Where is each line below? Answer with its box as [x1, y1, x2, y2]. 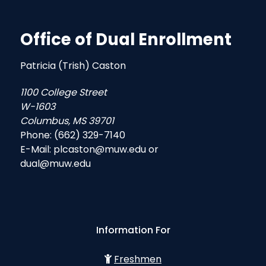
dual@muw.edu [20, 156, 91, 170]
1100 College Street [20, 85, 107, 99]
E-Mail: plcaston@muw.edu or [20, 142, 159, 156]
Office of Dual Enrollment [20, 27, 232, 51]
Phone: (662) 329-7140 [20, 128, 125, 142]
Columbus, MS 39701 [20, 113, 114, 128]
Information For [96, 223, 170, 237]
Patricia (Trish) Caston [20, 58, 126, 72]
